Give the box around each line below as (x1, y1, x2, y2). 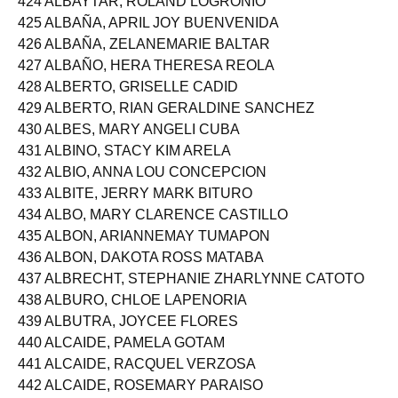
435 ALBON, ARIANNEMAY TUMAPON (18, 243, 270, 259)
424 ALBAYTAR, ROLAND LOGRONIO (18, 9, 266, 24)
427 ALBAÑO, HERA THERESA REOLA (18, 73, 275, 88)
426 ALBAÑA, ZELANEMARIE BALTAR (18, 52, 270, 67)
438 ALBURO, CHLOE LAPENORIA (18, 307, 247, 322)
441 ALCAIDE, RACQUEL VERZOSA (18, 371, 256, 386)
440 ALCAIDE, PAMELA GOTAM (18, 350, 225, 365)
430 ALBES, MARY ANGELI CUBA (18, 137, 240, 152)
